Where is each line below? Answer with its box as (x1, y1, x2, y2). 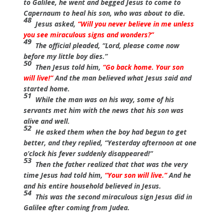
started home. (23, 84, 70, 93)
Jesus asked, (33, 19, 78, 28)
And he (166, 170, 191, 180)
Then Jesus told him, (33, 62, 103, 72)
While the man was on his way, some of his (33, 95, 174, 104)
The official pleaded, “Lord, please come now (33, 41, 179, 50)
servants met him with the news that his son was (23, 106, 184, 115)
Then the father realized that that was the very (33, 160, 188, 169)
